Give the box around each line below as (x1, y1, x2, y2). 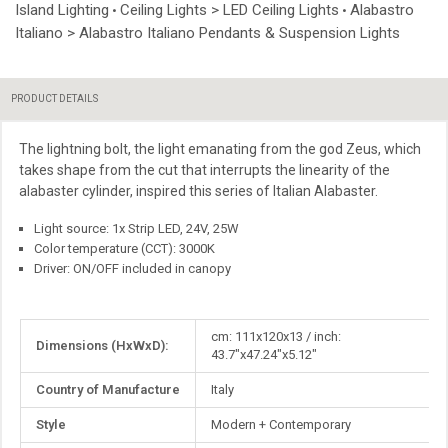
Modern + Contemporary (211, 417, 351, 433)
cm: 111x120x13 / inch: (211, 329, 341, 345)
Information (19, 340, 86, 356)
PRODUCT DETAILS (11, 92, 98, 104)
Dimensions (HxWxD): (36, 338, 169, 354)
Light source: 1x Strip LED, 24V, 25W (34, 220, 239, 236)
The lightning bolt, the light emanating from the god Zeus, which (19, 140, 421, 157)
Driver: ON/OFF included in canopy (34, 260, 231, 276)
